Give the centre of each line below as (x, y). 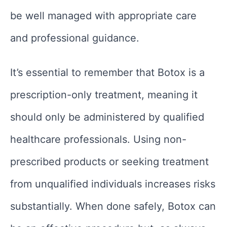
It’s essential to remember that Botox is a (107, 73)
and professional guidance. (75, 38)
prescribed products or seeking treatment (109, 162)
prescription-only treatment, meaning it (104, 95)
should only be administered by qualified (107, 117)
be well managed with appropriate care (103, 16)
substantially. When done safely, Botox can (113, 206)
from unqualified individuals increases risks (113, 184)
